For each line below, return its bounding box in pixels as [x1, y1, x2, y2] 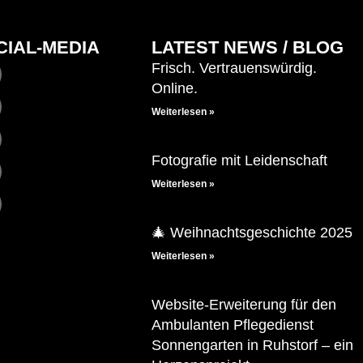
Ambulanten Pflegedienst [152, 317, 314, 334]
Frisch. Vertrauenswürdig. [152, 60, 318, 77]
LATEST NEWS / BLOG [152, 37, 344, 58]
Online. [152, 80, 199, 97]
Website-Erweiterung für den [152, 297, 337, 314]
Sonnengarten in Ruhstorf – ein [152, 337, 354, 354]
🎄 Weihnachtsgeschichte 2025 [152, 224, 353, 241]
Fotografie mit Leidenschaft [152, 152, 328, 169]
